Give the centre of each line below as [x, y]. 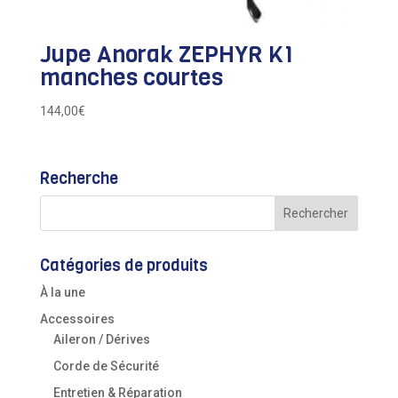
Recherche [79, 179]
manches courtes [131, 77]
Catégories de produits [123, 266]
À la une [62, 293]
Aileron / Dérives [101, 340]
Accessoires [77, 319]
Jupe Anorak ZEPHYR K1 [166, 54]
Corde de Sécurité [106, 366]
